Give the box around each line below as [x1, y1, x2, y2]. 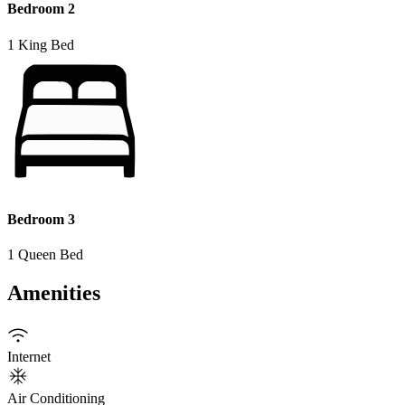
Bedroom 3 [7, 211, 75, 227]
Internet [7, 348, 51, 364]
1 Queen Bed [7, 247, 83, 263]
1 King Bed [7, 36, 74, 52]
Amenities [7, 281, 100, 306]
